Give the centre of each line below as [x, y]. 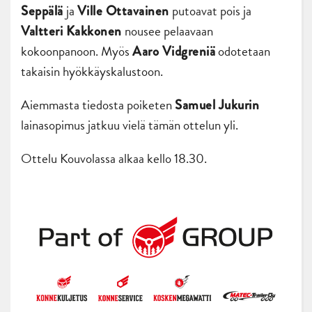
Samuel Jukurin [217, 105]
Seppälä [42, 11]
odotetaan [243, 52]
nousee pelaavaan [167, 31]
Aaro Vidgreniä [174, 52]
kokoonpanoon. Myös [77, 52]
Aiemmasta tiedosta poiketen [98, 105]
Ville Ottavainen [123, 11]
